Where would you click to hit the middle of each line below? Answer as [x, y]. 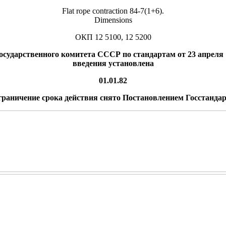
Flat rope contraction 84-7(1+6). [113, 11]
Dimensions [113, 20]
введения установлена [113, 63]
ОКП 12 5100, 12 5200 [113, 37]
